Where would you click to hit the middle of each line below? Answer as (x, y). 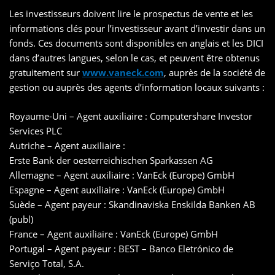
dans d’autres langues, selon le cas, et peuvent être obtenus (134, 58)
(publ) (21, 219)
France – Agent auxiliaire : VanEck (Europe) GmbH (114, 234)
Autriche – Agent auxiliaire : (67, 146)
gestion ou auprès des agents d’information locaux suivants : (137, 87)
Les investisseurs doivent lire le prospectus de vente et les (131, 14)
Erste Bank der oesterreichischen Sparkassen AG (111, 161)
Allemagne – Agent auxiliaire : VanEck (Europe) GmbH (122, 175)
